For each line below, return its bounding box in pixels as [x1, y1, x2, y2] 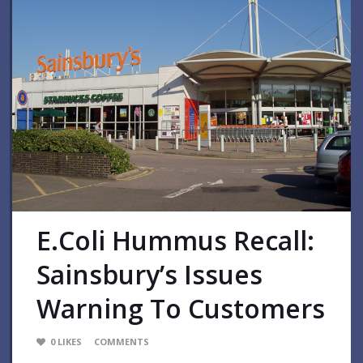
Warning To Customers [36, 290, 325, 326]
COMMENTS [94, 335, 149, 348]
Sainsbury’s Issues [36, 256, 263, 292]
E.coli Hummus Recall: [36, 222, 314, 258]
